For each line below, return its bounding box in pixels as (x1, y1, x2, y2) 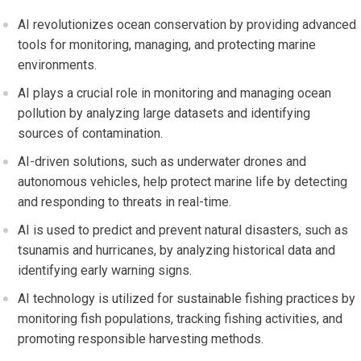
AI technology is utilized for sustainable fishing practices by (18, 291, 356, 307)
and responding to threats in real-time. (18, 194, 232, 210)
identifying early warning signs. (18, 263, 193, 279)
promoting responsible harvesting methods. (18, 331, 264, 347)
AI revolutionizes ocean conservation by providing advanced (18, 17, 357, 33)
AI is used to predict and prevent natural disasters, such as (18, 222, 349, 239)
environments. (18, 57, 98, 73)
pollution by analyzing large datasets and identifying (18, 106, 311, 122)
